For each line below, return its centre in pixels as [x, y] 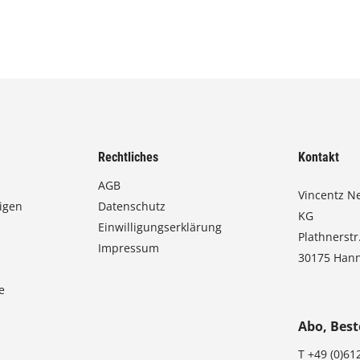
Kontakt [319, 157]
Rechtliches [129, 157]
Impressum [129, 248]
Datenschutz [132, 207]
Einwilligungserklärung [160, 227]
